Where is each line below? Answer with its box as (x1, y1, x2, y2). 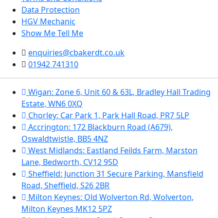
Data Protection (21, 4, 80, 15)
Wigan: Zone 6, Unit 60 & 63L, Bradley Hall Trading (26, 87, 211, 97)
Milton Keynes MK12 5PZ (21, 203, 112, 214)
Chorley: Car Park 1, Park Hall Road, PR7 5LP (26, 110, 189, 121)
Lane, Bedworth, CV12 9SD (21, 157, 118, 167)
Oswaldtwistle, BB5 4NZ (21, 133, 108, 144)
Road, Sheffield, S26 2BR (21, 180, 109, 191)
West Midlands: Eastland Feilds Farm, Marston (26, 145, 198, 156)
